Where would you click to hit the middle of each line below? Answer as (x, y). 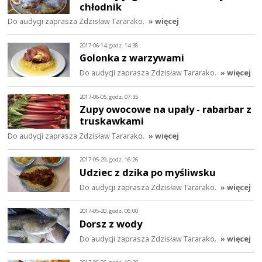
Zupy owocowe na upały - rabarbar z (166, 109)
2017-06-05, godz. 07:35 (109, 96)
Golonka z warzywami (132, 58)
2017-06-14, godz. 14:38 (109, 45)
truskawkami (112, 121)
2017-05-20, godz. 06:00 (109, 211)
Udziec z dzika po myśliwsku (148, 173)
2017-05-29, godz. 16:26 (109, 160)
